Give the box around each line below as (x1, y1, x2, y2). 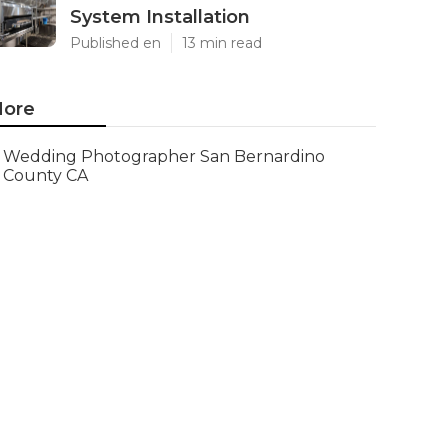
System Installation (70, 6, 250, 28)
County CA (3, 166, 89, 185)
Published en (70, 34, 161, 52)
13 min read (182, 34, 262, 52)
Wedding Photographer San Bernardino (3, 147, 326, 166)
